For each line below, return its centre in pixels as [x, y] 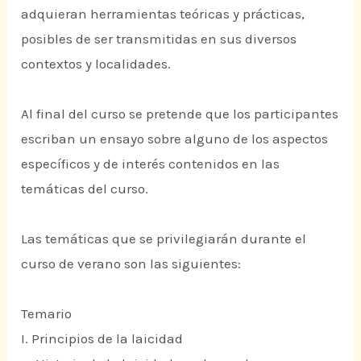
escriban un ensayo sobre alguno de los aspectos [175, 139]
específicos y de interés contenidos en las [151, 164]
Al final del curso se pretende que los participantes [180, 114]
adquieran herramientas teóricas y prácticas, [163, 14]
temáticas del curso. [85, 189]
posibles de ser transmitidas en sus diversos [159, 39]
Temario [47, 314]
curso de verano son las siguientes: [131, 264]
